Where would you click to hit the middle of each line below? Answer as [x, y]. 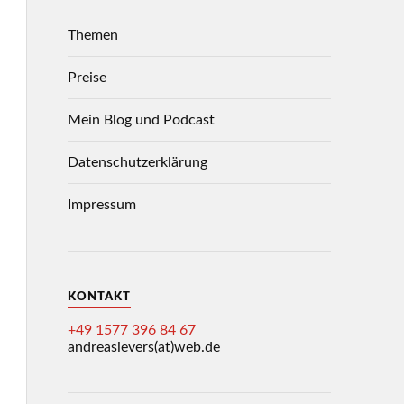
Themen [92, 35]
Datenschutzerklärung [137, 162]
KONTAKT [99, 297]
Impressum [101, 205]
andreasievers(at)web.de [143, 347]
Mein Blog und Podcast [141, 120]
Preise [87, 78]
